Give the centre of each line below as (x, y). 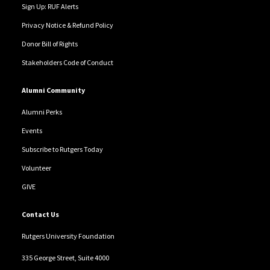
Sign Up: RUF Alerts (50, 7)
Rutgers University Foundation (68, 236)
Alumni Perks (42, 112)
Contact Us (40, 215)
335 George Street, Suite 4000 (65, 258)
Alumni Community (53, 90)
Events (32, 131)
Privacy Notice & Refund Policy (67, 25)
